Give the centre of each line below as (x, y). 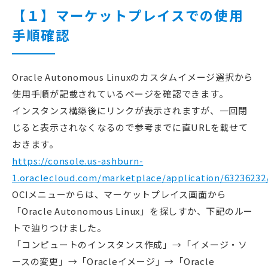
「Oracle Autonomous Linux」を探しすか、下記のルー (133, 211)
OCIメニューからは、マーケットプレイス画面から (119, 194)
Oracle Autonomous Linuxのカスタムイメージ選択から (133, 77)
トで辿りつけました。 (59, 228)
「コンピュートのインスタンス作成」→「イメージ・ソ (130, 245)
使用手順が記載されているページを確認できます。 (120, 94)
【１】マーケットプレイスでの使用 (128, 15)
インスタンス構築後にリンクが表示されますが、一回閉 (130, 111)
